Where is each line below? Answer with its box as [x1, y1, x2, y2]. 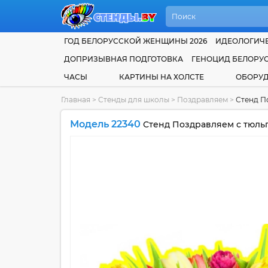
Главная [61, 95, 90, 104]
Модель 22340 [70, 118, 141, 130]
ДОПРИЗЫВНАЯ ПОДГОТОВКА [64, 54, 183, 63]
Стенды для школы [98, 95, 169, 104]
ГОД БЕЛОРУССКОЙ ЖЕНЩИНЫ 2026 [64, 36, 207, 45]
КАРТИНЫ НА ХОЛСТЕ [118, 72, 204, 81]
